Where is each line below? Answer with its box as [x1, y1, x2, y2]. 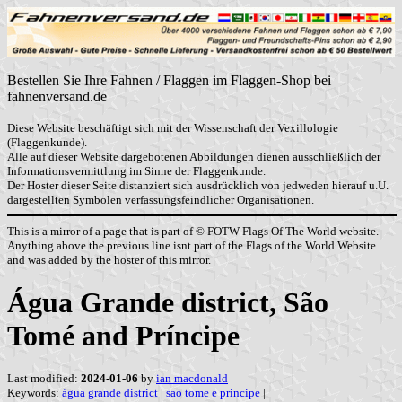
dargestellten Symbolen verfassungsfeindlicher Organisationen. [7, 193, 314, 207]
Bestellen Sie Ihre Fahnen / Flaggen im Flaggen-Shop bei [7, 73, 331, 89]
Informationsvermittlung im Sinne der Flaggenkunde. [7, 164, 266, 179]
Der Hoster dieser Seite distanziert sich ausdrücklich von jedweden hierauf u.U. [7, 179, 389, 193]
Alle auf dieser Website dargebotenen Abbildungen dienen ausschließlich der [7, 150, 380, 164]
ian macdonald [156, 371, 228, 386]
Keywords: [7, 386, 62, 400]
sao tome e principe [166, 386, 260, 400]
